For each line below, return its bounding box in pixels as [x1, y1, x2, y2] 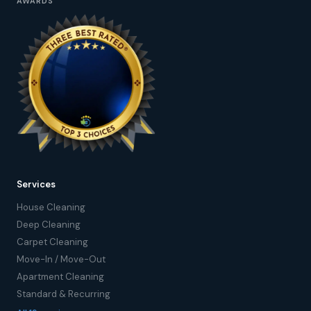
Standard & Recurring [17, 287, 110, 300]
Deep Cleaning [17, 218, 81, 230]
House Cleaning [17, 201, 85, 213]
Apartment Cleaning [17, 270, 104, 283]
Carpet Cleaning [17, 235, 88, 248]
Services [17, 178, 56, 190]
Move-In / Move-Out [17, 253, 106, 265]
